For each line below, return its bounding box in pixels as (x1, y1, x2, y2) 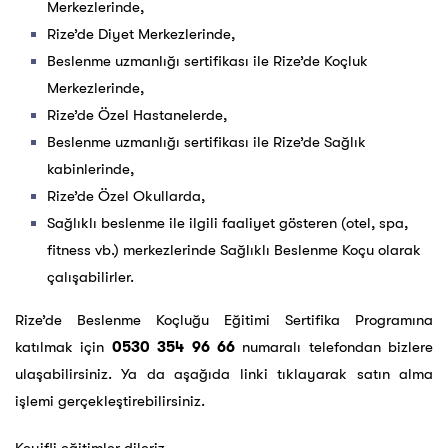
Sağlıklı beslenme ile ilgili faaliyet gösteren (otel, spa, (47, 214, 408, 233)
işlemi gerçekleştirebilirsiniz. (15, 392, 205, 411)
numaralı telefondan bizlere (234, 338, 433, 357)
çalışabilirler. (47, 268, 134, 287)
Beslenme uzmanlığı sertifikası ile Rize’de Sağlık (47, 133, 366, 152)
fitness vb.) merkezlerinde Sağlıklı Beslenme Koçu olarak (47, 241, 421, 260)
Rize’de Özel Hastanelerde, (47, 106, 227, 125)
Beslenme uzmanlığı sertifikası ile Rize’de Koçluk (47, 52, 368, 71)
